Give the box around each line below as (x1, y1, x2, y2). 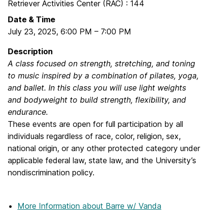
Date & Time (8, 15, 55, 24)
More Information (17, 201, 82, 211)
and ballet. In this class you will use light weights (8, 83, 186, 93)
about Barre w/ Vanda (82, 201, 161, 211)
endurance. (8, 107, 48, 117)
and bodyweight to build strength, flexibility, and (8, 95, 186, 105)
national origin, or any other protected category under (8, 143, 200, 153)
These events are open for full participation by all (8, 119, 183, 129)
